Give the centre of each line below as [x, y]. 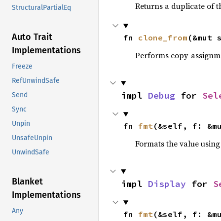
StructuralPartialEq [41, 8]
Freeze [22, 67]
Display [167, 184]
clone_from [163, 37]
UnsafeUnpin [32, 138]
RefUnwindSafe [36, 81]
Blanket [27, 182]
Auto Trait [32, 37]
